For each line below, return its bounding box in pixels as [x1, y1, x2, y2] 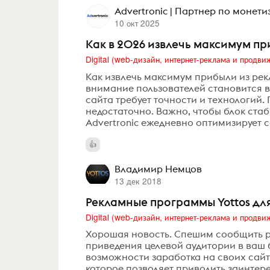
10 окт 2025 [114, 17, 160, 30]
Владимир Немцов [114, 162, 202, 175]
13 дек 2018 [114, 174, 162, 187]
